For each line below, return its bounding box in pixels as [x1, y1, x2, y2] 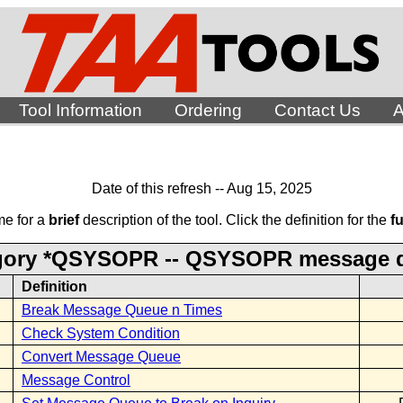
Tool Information [18, 101, 142, 120]
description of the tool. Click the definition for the [78, 212, 390, 228]
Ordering [174, 101, 242, 120]
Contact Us [273, 101, 361, 120]
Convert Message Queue [22, 349, 181, 364]
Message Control [22, 372, 130, 388]
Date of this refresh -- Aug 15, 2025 [91, 181, 312, 196]
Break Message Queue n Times [22, 302, 222, 318]
